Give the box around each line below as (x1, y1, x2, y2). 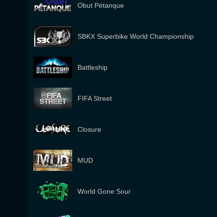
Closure (77, 125, 101, 133)
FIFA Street (77, 94, 112, 102)
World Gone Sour (77, 187, 131, 195)
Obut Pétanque (77, 1, 124, 9)
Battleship (77, 63, 108, 71)
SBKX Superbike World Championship (77, 32, 194, 40)
